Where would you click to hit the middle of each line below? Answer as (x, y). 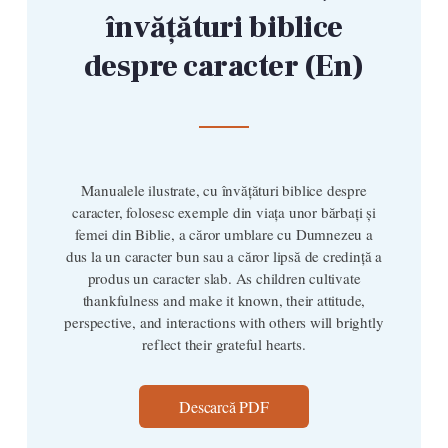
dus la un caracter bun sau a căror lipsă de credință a (224, 256)
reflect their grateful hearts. (224, 344)
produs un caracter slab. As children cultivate (224, 278)
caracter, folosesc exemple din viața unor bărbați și (224, 212)
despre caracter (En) (223, 67)
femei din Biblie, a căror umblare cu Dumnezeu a (224, 234)
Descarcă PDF (224, 407)
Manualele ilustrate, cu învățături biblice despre (224, 190)
